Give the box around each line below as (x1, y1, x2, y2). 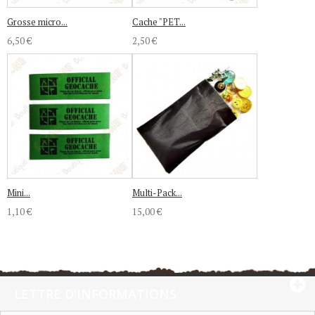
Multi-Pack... (132, 186, 182, 199)
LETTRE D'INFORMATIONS (14, 285, 176, 302)
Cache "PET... (132, 15, 186, 28)
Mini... (7, 186, 30, 199)
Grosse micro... (7, 15, 67, 28)
